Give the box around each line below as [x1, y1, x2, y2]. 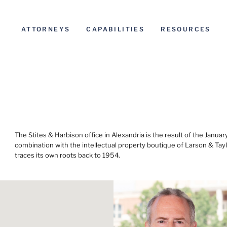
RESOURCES [161, 25, 211, 33]
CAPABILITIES [86, 25, 145, 33]
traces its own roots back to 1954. [15, 150, 121, 159]
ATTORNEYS [21, 25, 70, 33]
